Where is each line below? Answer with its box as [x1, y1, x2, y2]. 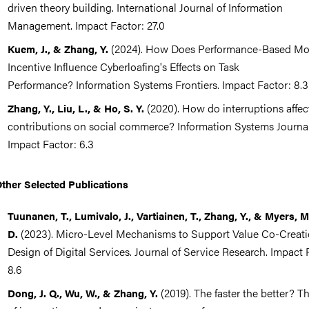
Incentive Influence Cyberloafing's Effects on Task [8, 59, 240, 74]
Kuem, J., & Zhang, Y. [8, 41, 109, 56]
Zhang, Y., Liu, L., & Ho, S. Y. [8, 101, 145, 115]
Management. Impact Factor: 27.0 [8, 17, 166, 33]
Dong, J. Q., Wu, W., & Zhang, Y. [8, 286, 159, 300]
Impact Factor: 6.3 [8, 136, 94, 152]
